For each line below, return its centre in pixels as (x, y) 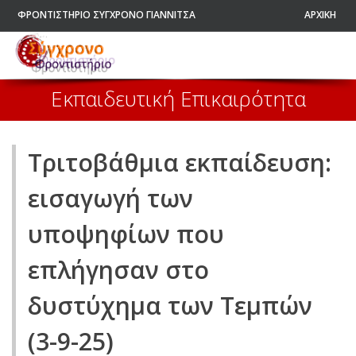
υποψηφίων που (126, 234)
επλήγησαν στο (118, 270)
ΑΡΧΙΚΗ (320, 15)
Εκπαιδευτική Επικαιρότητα (178, 99)
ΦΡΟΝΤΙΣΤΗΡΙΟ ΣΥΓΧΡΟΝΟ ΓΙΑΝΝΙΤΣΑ (106, 15)
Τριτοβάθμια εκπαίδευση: (180, 163)
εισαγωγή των (110, 198)
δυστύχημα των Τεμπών (170, 306)
